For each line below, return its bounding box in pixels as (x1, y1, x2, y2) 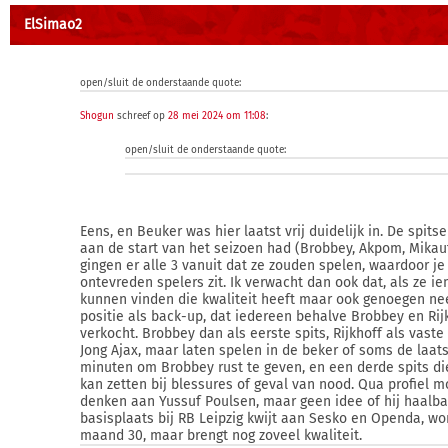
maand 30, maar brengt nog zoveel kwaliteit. (80, 427, 362, 444)
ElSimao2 (24, 16, 82, 33)
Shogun (80, 110, 114, 122)
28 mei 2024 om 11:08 (168, 110, 266, 122)
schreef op (114, 110, 168, 122)
